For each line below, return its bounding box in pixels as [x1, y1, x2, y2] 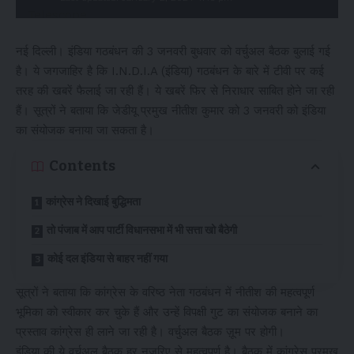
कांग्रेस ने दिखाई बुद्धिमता [46, 195, 141, 209]
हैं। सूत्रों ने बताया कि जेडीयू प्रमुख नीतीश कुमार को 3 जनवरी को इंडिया [16, 104, 326, 118]
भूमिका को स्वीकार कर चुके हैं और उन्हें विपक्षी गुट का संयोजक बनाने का [16, 305, 318, 319]
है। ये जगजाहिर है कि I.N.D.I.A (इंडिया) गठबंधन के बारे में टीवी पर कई [16, 64, 324, 78]
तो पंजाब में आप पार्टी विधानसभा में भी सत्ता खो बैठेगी [47, 224, 237, 237]
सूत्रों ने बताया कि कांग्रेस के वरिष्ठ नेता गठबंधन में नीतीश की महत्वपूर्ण [16, 285, 314, 299]
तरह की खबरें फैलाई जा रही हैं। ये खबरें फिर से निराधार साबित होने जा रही [16, 84, 334, 98]
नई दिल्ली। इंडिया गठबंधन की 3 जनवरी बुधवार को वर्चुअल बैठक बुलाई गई [16, 44, 330, 58]
